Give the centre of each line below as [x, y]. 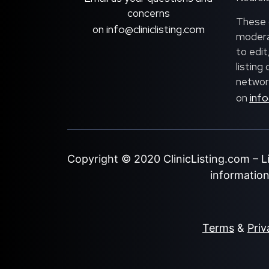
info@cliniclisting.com [155, 29]
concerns [148, 13]
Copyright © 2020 [115, 159]
